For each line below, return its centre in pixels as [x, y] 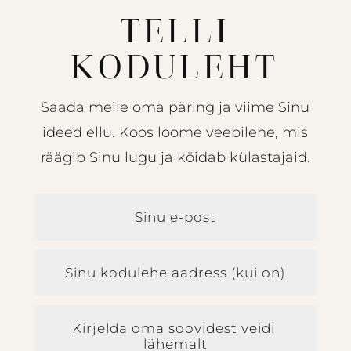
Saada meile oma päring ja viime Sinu [175, 108]
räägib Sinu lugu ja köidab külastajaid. [175, 158]
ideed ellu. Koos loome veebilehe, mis [175, 133]
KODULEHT [175, 69]
